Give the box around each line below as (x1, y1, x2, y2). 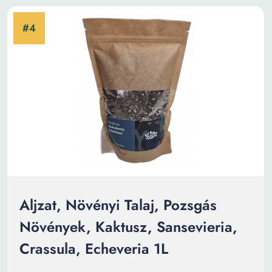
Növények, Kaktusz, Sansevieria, (19, 216, 237, 237)
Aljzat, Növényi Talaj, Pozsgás (19, 194, 217, 216)
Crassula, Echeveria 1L (19, 238, 168, 259)
